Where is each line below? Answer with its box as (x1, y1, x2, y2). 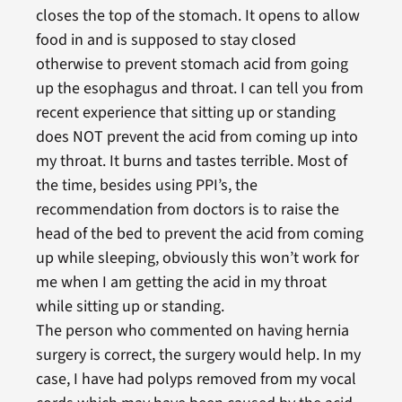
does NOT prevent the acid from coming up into (35, 125, 358, 148)
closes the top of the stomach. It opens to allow (35, 4, 360, 27)
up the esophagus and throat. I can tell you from (35, 76, 363, 100)
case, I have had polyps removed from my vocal (35, 367, 356, 390)
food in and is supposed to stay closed (35, 28, 296, 51)
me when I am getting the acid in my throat (35, 270, 327, 293)
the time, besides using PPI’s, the (35, 173, 258, 197)
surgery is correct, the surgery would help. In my (35, 343, 361, 366)
